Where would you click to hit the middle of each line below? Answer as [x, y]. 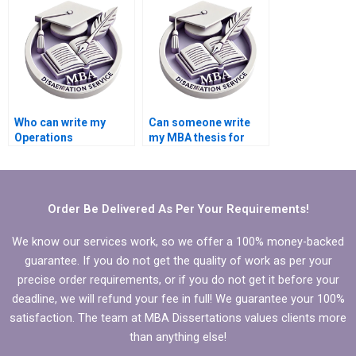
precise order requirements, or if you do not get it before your [178, 279]
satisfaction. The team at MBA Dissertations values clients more [178, 317]
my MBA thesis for [197, 137]
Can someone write [199, 122]
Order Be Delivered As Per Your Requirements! [178, 209]
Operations [44, 137]
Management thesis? [70, 152]
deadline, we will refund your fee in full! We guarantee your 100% [178, 298]
